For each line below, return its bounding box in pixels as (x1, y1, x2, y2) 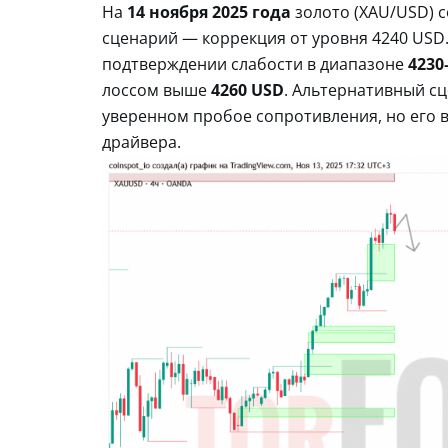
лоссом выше (102, 78, 211, 101)
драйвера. (102, 130, 181, 153)
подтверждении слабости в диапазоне (102, 52, 408, 75)
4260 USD (211, 78, 284, 101)
